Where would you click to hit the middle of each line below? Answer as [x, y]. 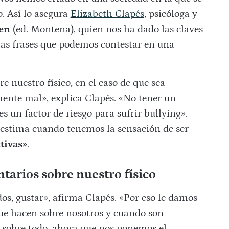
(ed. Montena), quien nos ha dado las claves [106, 29]
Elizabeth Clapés [107, 14]
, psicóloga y [170, 14]
